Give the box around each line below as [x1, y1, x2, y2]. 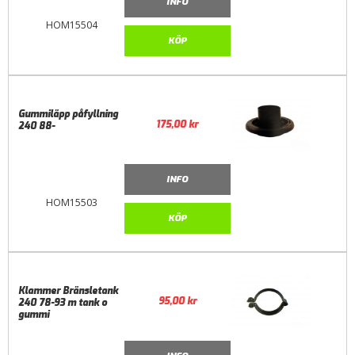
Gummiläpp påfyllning [18, 108, 119, 121]
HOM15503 [45, 195, 97, 209]
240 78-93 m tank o [18, 296, 108, 310]
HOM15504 [45, 17, 97, 32]
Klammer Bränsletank [18, 284, 119, 298]
